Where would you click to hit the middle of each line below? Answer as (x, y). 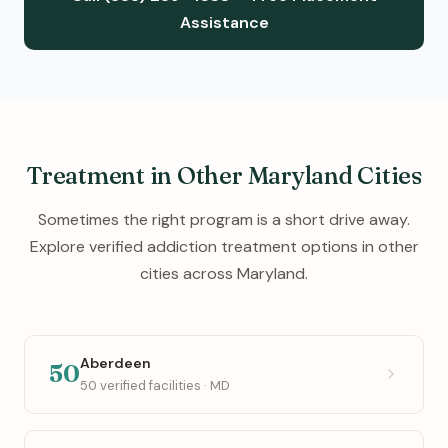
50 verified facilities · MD (155, 385)
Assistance (224, 22)
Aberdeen (115, 362)
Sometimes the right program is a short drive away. (224, 219)
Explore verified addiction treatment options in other (224, 246)
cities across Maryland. (224, 273)
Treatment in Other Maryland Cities (224, 175)
